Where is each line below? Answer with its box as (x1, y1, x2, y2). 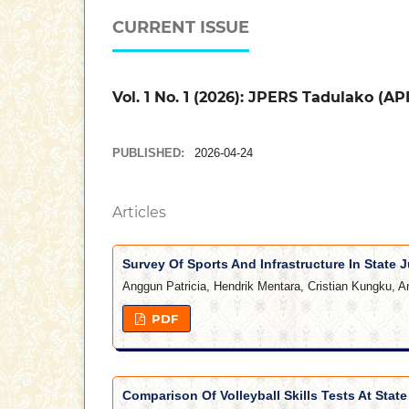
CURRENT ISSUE (112, 17, 249, 38)
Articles (112, 204, 166, 222)
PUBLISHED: (112, 146, 188, 161)
